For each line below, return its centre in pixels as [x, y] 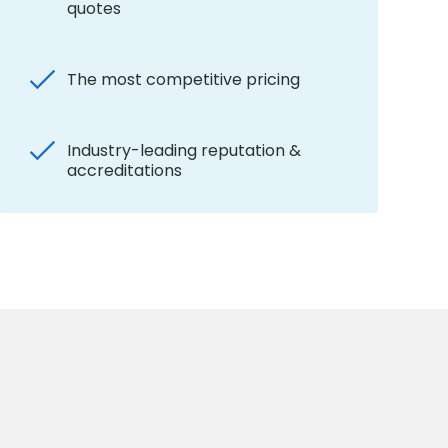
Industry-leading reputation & [184, 150]
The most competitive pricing [183, 79]
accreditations [124, 170]
